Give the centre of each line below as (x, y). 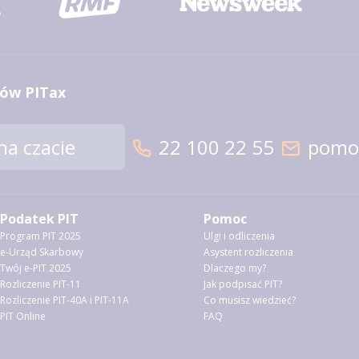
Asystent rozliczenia (249, 252)
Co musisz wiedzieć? (250, 300)
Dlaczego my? (235, 268)
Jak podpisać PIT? (243, 284)
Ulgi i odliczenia (240, 236)
